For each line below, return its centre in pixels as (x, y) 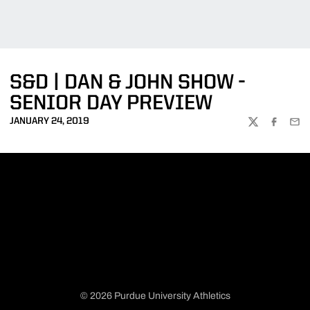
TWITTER (267, 127)
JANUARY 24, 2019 (49, 121)
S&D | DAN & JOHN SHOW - (127, 83)
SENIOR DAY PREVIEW (111, 104)
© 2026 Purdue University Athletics (155, 296)
